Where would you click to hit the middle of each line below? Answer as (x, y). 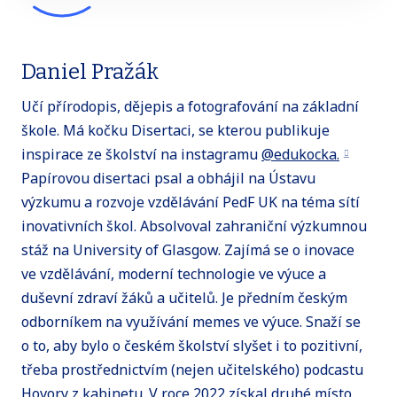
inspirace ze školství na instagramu (141, 155)
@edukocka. (300, 155)
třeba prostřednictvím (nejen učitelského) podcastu (192, 370)
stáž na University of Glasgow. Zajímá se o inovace (188, 250)
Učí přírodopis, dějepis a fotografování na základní (190, 107)
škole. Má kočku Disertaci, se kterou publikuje (175, 131)
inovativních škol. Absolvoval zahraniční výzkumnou (194, 226)
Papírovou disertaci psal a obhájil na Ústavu (168, 179)
